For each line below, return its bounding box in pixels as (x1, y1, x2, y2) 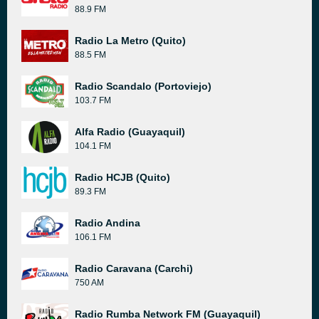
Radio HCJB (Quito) (75, 172, 170, 183)
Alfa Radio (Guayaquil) (75, 126, 185, 137)
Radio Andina (75, 217, 140, 229)
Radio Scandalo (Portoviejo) (75, 80, 211, 92)
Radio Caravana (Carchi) (75, 263, 193, 274)
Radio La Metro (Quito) (75, 35, 186, 46)
